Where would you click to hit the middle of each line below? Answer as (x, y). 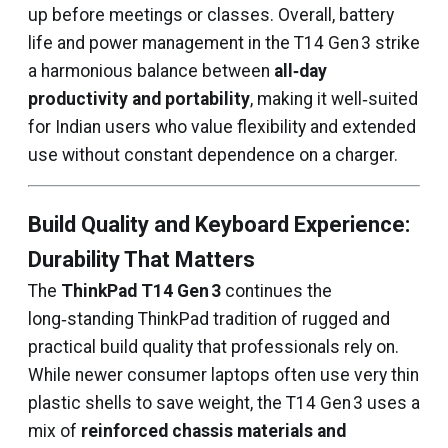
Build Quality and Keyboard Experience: (219, 224)
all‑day (300, 71)
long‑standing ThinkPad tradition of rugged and (209, 319)
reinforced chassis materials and (213, 431)
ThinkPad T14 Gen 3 (141, 291)
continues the (276, 291)
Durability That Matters (141, 259)
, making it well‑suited (334, 99)
